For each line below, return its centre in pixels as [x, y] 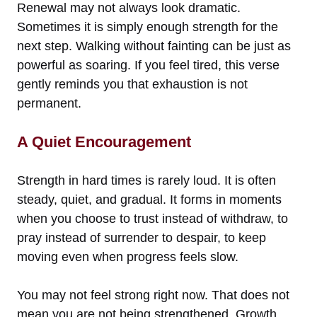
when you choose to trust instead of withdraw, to [152, 218]
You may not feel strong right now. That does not [153, 295]
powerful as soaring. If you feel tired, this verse [148, 65]
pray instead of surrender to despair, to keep [142, 237]
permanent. [49, 103]
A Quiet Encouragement [104, 142]
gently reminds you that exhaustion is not [132, 84]
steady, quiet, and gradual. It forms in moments [149, 199]
